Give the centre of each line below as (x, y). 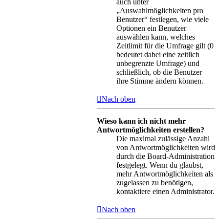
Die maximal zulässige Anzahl (163, 139)
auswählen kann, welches (156, 37)
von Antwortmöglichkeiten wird (166, 148)
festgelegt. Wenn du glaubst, (160, 165)
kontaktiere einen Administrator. (165, 192)
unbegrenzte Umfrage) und (158, 64)
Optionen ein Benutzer (151, 28)
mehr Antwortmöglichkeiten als (165, 174)
